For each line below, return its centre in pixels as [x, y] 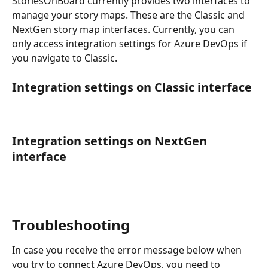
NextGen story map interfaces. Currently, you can [124, 29]
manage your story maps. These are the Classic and [130, 15]
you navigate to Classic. [65, 58]
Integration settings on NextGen [111, 141]
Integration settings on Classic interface [132, 87]
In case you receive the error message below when [128, 250]
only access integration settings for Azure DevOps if [131, 43]
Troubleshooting [71, 224]
